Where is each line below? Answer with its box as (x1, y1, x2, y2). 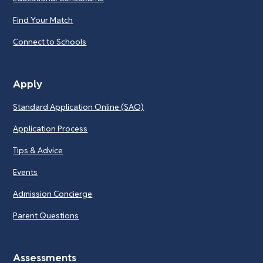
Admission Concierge (13, 188, 93, 199)
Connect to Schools (13, 36, 87, 47)
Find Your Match (13, 14, 73, 25)
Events (13, 166, 38, 177)
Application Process (13, 123, 88, 134)
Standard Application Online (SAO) (13, 101, 144, 112)
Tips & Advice (13, 144, 63, 156)
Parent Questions (13, 210, 79, 221)
